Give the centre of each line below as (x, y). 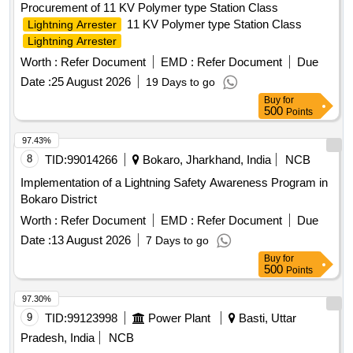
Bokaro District (59, 199)
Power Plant (179, 318)
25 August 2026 (91, 82)
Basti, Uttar (266, 318)
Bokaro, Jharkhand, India (205, 160)
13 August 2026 (91, 240)
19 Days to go (180, 82)
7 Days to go (177, 241)
